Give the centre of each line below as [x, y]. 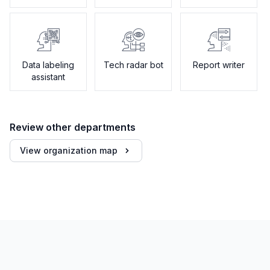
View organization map [69, 150]
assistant [48, 77]
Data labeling [48, 65]
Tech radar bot [133, 65]
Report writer [218, 65]
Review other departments [73, 127]
